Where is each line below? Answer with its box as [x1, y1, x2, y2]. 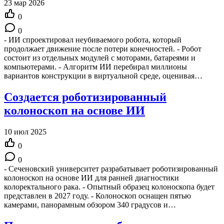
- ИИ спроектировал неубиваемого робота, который [4, 35, 181, 44]
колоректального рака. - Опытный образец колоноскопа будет [4, 182, 214, 191]
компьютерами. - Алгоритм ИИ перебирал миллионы [4, 62, 187, 71]
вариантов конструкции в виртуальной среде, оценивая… [4, 71, 202, 80]
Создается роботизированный [4, 90, 166, 104]
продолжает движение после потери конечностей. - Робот [4, 44, 201, 53]
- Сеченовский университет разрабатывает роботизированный [4, 164, 218, 173]
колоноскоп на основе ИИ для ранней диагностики [4, 173, 179, 182]
